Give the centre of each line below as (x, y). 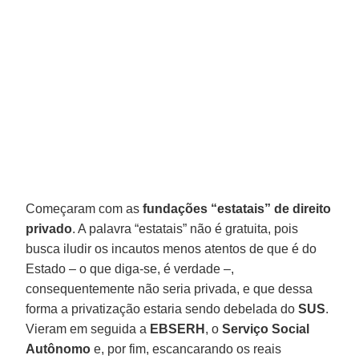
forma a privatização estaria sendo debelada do (162, 309)
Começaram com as (85, 208)
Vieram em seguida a (88, 329)
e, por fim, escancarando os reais (186, 349)
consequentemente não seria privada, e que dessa (169, 288)
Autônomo (58, 349)
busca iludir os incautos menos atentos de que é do (171, 248)
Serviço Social (266, 329)
